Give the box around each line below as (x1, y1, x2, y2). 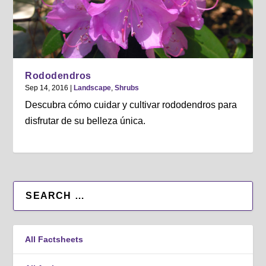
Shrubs (115, 84, 140, 93)
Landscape (74, 84, 112, 93)
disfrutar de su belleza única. (25, 116, 146, 126)
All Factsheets (25, 235, 84, 245)
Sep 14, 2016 (25, 84, 69, 93)
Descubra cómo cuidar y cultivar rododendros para (25, 100, 237, 110)
